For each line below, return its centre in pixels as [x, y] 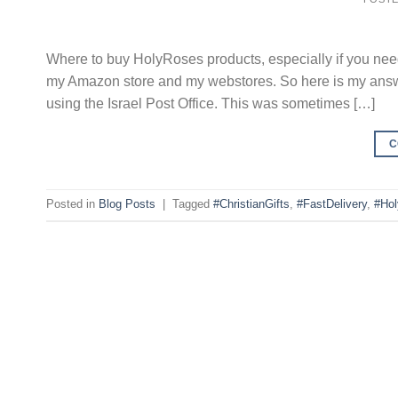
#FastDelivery [332, 204]
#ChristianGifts [251, 204]
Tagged [193, 204]
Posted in [72, 204]
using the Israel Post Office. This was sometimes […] [211, 103]
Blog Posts [127, 204]
